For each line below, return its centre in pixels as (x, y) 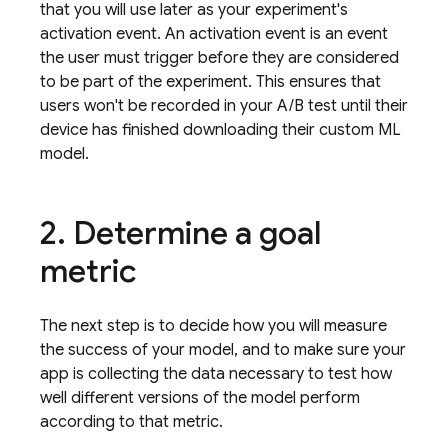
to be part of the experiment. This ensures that (210, 82)
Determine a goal (193, 233)
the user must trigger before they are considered (219, 58)
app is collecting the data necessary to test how (216, 374)
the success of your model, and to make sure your (223, 350)
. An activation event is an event (272, 34)
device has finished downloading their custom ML (220, 130)
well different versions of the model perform (200, 398)
